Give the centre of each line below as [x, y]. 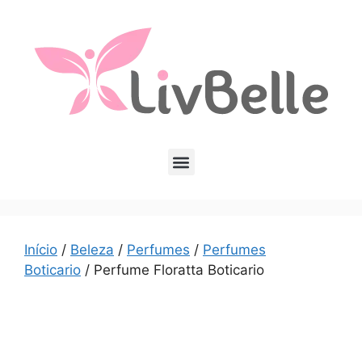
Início [41, 250]
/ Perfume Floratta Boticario [173, 270]
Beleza [92, 250]
